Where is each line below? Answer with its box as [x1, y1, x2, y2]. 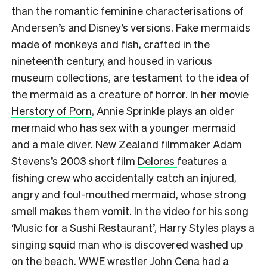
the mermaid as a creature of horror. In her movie [11, 86, 249, 101]
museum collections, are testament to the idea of [11, 70, 250, 84]
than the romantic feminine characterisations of [11, 3, 244, 17]
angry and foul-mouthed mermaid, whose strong [11, 187, 246, 201]
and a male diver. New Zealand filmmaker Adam [11, 136, 242, 151]
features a [177, 153, 227, 167]
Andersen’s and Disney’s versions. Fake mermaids [11, 20, 250, 34]
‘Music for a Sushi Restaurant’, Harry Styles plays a [11, 220, 254, 234]
